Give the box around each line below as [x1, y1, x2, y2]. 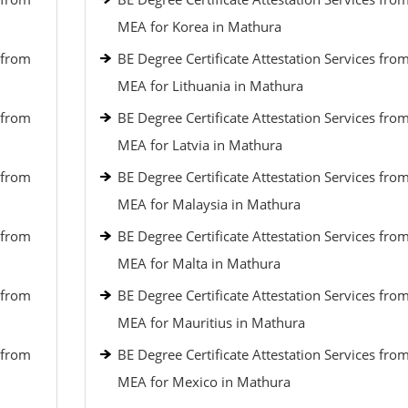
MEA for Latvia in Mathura [117, 136, 282, 154]
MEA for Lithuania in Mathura [117, 76, 303, 95]
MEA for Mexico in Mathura [117, 372, 291, 391]
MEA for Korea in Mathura [117, 17, 281, 36]
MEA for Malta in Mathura [117, 254, 280, 272]
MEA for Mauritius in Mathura [117, 313, 305, 331]
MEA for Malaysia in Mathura [117, 195, 301, 213]
